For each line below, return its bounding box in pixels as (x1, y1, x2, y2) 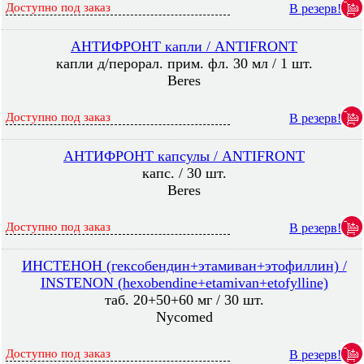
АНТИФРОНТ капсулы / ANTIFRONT (63, 148, 305, 164)
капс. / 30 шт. (141, 165, 227, 181)
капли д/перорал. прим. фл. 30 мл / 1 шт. (55, 55, 313, 71)
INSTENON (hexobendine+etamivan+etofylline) (40, 275, 328, 291)
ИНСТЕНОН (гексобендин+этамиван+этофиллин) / (21, 258, 347, 274)
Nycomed (155, 309, 213, 325)
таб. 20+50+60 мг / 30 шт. (104, 292, 264, 308)
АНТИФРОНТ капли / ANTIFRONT (71, 38, 297, 54)
